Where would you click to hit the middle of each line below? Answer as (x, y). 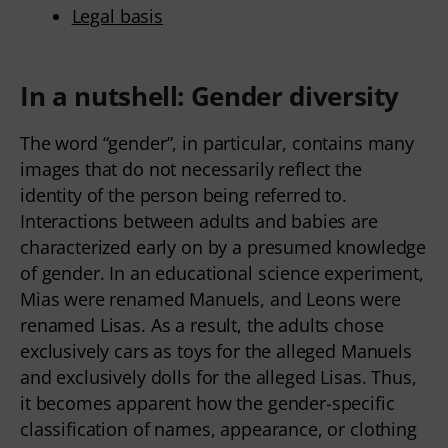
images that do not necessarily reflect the (191, 169)
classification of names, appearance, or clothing (218, 429)
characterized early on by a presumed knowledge (223, 247)
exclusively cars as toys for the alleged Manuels (216, 351)
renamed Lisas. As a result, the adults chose (202, 325)
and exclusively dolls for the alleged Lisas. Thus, (218, 377)
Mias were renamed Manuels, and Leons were (210, 299)
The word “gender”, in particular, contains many (217, 143)
